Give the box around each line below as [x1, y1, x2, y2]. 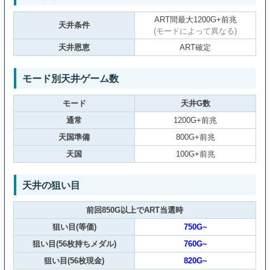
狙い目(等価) [52, 222, 96, 232]
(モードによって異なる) [154, 27, 237, 36]
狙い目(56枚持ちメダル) [32, 239, 116, 249]
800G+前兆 [175, 133, 215, 142]
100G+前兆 [175, 149, 215, 159]
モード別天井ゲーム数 [22, 73, 119, 84]
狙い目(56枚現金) [44, 256, 105, 266]
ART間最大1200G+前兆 [154, 15, 237, 25]
